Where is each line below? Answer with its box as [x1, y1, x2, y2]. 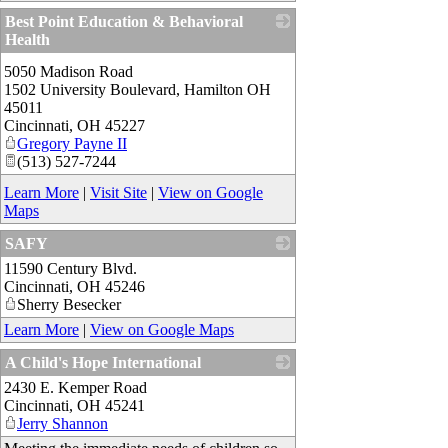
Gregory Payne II [17, 135, 127, 153]
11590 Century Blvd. [4, 260, 137, 278]
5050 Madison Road [4, 63, 133, 81]
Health [5, 31, 50, 49]
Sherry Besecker [17, 296, 121, 314]
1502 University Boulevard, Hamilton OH [4, 81, 271, 99]
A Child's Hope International [5, 354, 201, 372]
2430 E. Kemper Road [4, 379, 147, 397]
